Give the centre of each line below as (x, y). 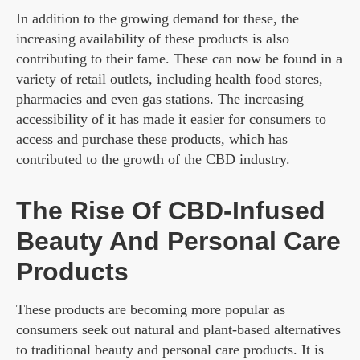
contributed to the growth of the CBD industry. (153, 160)
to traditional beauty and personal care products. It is (170, 350)
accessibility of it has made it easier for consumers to (171, 119)
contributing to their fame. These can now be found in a (179, 59)
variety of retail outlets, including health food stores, (170, 79)
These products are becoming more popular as (151, 310)
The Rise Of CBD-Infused (171, 211)
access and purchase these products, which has (152, 139)
